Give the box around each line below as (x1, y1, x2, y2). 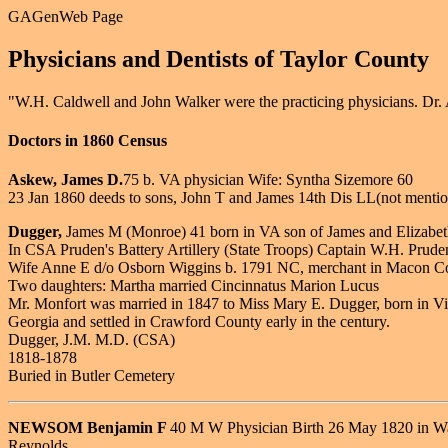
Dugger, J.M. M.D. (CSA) (8, 331, 175, 349)
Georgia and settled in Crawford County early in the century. (8, 313, 390, 331)
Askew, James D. (8, 171, 123, 189)
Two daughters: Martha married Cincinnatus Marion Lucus (8, 277, 379, 295)
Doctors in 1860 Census (8, 132, 167, 150)
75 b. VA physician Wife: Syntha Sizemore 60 (123, 171, 413, 189)
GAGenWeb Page (8, 8, 123, 25)
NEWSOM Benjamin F (8, 419, 170, 437)
